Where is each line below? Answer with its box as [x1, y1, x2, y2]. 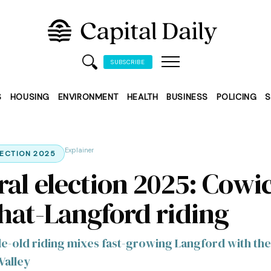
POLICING [216, 91, 257, 102]
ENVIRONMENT [57, 91, 119, 102]
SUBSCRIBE [111, 58, 145, 67]
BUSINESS [166, 91, 208, 102]
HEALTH [126, 91, 158, 102]
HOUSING [10, 91, 50, 102]
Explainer [65, 145, 94, 154]
